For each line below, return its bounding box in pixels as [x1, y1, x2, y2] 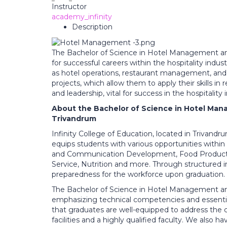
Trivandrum [52, 114, 96, 124]
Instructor [52, 2, 87, 11]
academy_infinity [52, 12, 112, 21]
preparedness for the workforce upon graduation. [52, 170, 225, 179]
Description [72, 22, 112, 31]
